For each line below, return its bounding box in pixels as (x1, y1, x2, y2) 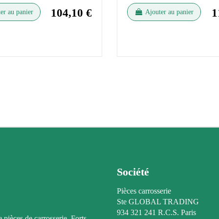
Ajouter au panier (145, 8, 194, 16)
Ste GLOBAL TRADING (117, 197, 199, 206)
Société (117, 165, 149, 178)
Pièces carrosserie (117, 187, 171, 196)
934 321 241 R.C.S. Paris (117, 208, 196, 217)
